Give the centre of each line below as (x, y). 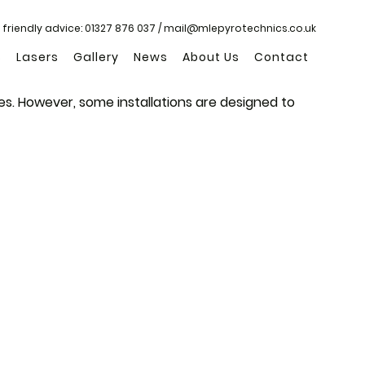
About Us (211, 57)
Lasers (37, 57)
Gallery (96, 57)
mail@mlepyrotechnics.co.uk (240, 28)
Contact (281, 57)
